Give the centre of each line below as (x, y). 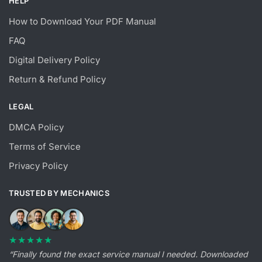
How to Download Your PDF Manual (82, 21)
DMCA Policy (36, 127)
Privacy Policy (38, 166)
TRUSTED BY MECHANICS (59, 193)
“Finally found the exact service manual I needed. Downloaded (128, 254)
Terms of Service (45, 146)
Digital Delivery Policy (54, 60)
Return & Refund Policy (57, 79)
